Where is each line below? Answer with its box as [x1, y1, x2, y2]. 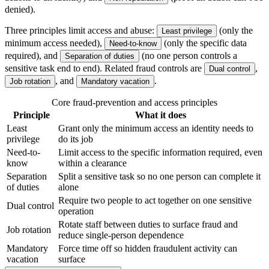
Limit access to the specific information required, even [58, 147, 262, 158]
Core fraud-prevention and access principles [52, 97, 217, 108]
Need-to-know [109, 39, 157, 49]
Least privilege [162, 26, 212, 36]
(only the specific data [164, 38, 247, 49]
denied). [5, 4, 35, 15]
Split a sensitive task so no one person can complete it [58, 171, 261, 182]
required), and [5, 50, 60, 61]
